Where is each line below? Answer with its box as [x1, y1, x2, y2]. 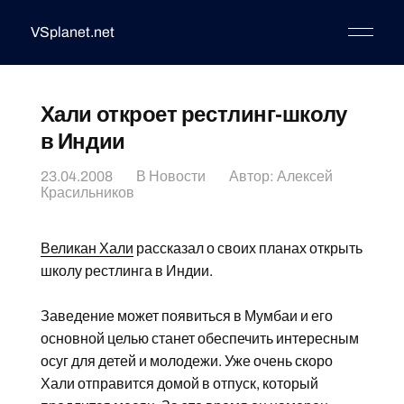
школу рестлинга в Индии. [40, 263, 213, 279]
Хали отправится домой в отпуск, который [40, 376, 318, 391]
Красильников [40, 185, 134, 200]
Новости [148, 169, 206, 184]
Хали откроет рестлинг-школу [40, 103, 347, 126]
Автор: [228, 169, 277, 184]
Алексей [276, 169, 333, 184]
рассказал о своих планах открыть [133, 241, 363, 256]
